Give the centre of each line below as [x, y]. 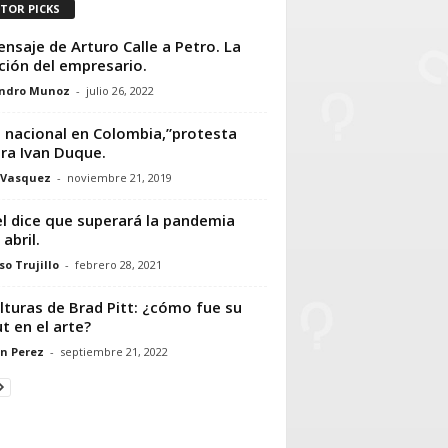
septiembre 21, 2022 [113, 351]
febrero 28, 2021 [118, 264]
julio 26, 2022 [119, 90]
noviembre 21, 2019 [119, 177]
